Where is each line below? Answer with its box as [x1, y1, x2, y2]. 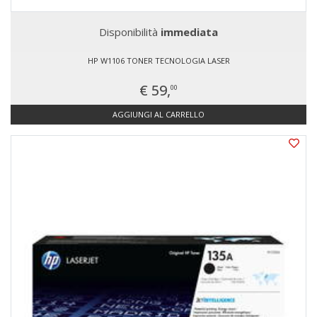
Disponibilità [99, 25, 161, 39]
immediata [161, 25, 218, 39]
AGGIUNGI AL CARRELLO [113, 109, 204, 120]
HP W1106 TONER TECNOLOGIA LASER [87, 55, 230, 66]
